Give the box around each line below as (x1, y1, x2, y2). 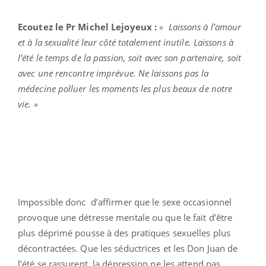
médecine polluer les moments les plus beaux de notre (18, 82, 233, 94)
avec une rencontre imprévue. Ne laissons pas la (18, 66, 208, 79)
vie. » (18, 97, 38, 110)
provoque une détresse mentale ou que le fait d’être (18, 211, 233, 223)
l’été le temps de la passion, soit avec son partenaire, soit (18, 51, 242, 64)
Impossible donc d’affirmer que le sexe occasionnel (18, 195, 232, 208)
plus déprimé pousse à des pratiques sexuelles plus (18, 226, 231, 239)
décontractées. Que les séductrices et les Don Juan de (18, 242, 238, 254)
